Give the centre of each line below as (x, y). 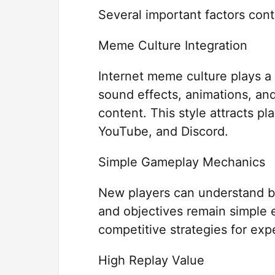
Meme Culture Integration (173, 46)
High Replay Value (151, 261)
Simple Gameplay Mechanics (182, 162)
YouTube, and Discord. (163, 132)
